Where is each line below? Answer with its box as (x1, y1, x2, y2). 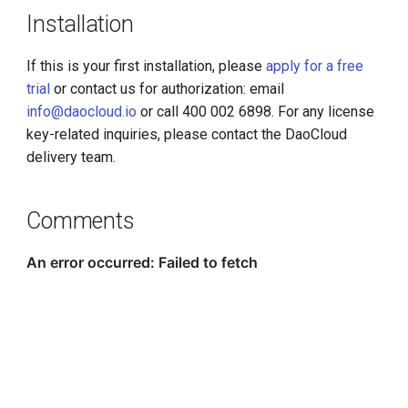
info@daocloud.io (26, 102, 138, 120)
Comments (26, 207, 135, 234)
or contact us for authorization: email (50, 79, 285, 97)
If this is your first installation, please (26, 56, 267, 75)
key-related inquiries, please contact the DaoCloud (26, 125, 348, 143)
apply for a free (266, 56, 364, 75)
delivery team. (26, 148, 117, 166)
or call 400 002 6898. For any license (137, 102, 375, 120)
